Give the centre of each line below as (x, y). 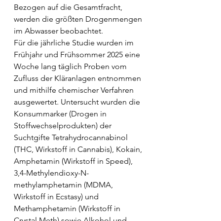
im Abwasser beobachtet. (58, 31)
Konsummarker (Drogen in (61, 114)
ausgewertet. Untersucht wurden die (78, 102)
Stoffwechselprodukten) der (64, 126)
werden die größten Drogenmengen (79, 19)
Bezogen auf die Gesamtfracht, (69, 7)
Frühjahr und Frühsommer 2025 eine (78, 55)
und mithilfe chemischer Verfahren (75, 90)
